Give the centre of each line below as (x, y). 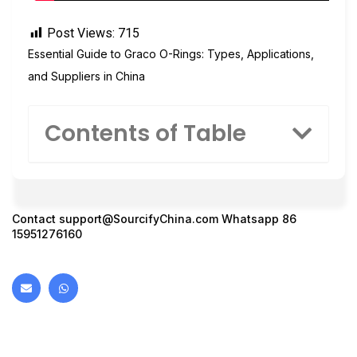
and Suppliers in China (86, 76)
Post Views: (81, 33)
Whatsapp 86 (257, 219)
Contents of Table (145, 134)
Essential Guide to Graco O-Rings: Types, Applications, (171, 53)
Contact (35, 219)
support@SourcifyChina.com (139, 219)
